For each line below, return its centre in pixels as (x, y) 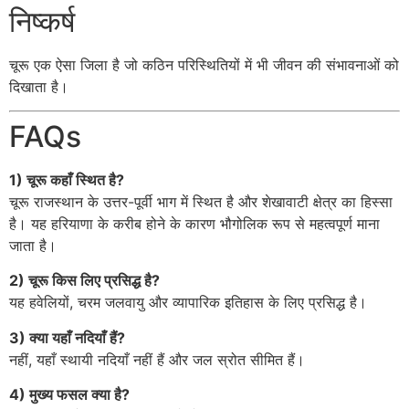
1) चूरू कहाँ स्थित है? (67, 180)
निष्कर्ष (42, 21)
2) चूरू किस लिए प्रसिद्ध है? (84, 281)
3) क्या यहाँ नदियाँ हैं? (67, 337)
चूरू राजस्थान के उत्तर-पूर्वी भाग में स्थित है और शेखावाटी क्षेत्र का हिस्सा (201, 202)
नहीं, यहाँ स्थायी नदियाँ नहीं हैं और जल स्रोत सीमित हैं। (157, 359)
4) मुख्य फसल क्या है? (69, 395)
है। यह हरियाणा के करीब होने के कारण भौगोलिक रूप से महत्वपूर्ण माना (194, 224)
